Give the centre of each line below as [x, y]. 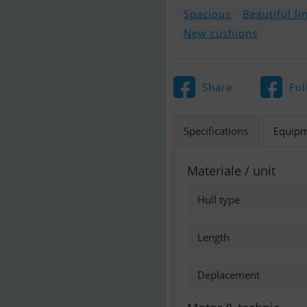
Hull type [219, 199]
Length [213, 237]
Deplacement [229, 275]
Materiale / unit [231, 171]
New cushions [221, 33]
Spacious [207, 14]
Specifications [216, 131]
